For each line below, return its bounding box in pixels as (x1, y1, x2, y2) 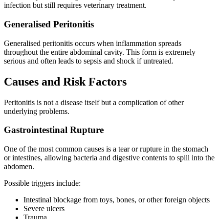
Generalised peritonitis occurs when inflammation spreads (4, 39, 181, 47)
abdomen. (4, 162, 34, 171)
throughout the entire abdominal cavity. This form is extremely (4, 47, 196, 56)
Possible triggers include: (4, 179, 81, 188)
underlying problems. (4, 107, 69, 115)
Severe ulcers (23, 204, 65, 213)
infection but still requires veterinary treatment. (4, 1, 147, 10)
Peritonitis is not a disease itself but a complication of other (4, 98, 184, 107)
